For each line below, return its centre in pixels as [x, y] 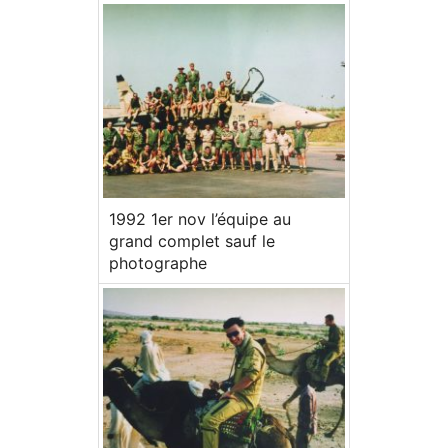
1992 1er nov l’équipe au [200, 218]
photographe [158, 262]
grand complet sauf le [192, 240]
